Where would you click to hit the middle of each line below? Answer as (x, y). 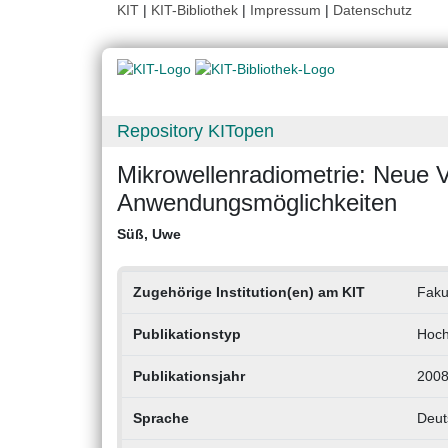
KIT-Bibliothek (196, 10)
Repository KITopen (195, 131)
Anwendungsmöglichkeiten (257, 203)
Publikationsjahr (188, 376)
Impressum (285, 10)
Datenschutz (372, 10)
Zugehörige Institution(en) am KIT (248, 292)
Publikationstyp (186, 334)
